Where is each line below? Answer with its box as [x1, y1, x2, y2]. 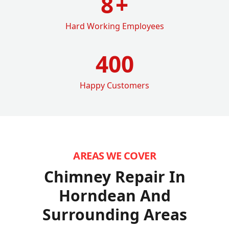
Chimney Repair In [43, 166, 186, 187]
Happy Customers [80, 79, 149, 91]
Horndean [58, 185, 140, 206]
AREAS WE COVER [73, 148, 156, 163]
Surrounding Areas [42, 203, 187, 225]
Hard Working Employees [65, 20, 164, 32]
